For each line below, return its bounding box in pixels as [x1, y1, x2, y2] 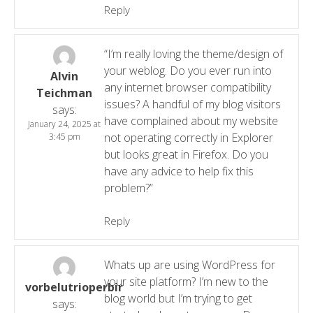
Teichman [36, 85, 93, 101]
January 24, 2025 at [28, 117, 101, 130]
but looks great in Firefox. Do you [103, 146, 268, 162]
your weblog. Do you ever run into [103, 62, 272, 78]
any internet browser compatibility [103, 79, 271, 95]
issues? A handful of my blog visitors [103, 96, 281, 112]
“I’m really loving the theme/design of [103, 45, 283, 61]
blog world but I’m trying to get [103, 290, 252, 306]
